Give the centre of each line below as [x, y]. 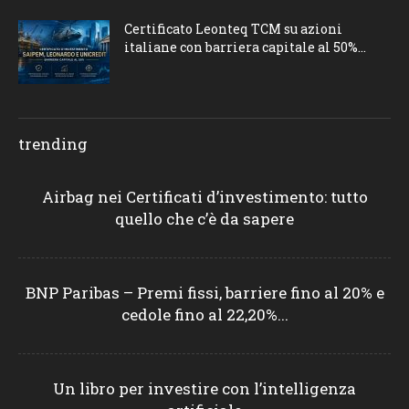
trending [53, 143]
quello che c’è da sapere [204, 218]
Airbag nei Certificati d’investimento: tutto [204, 196]
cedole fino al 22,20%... [204, 314]
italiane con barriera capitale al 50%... [245, 47]
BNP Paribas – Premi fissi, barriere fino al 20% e [204, 292]
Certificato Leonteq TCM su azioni [233, 28]
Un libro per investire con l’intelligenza [204, 388]
